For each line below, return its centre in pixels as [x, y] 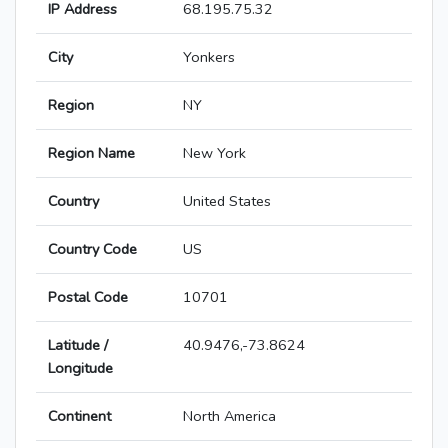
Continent [79, 416]
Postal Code [88, 297]
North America [229, 416]
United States [227, 201]
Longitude [80, 368]
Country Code [92, 249]
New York [214, 153]
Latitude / [78, 345]
